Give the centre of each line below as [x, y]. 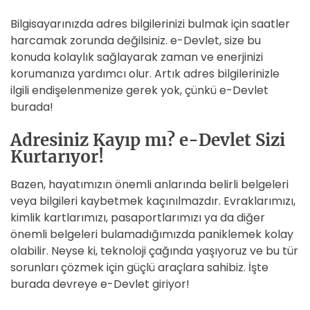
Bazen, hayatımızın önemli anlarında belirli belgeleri [149, 184]
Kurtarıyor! [57, 157]
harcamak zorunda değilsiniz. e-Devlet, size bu [136, 40]
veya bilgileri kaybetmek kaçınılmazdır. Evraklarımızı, [153, 201]
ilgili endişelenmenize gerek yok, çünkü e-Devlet [139, 90]
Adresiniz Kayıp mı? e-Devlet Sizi [148, 140]
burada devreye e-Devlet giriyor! [100, 284]
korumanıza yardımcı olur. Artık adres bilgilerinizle [145, 74]
